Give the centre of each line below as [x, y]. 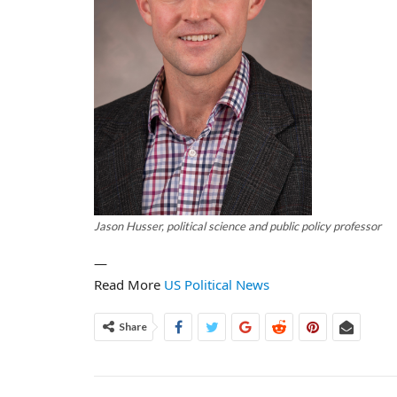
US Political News [217, 284]
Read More [129, 284]
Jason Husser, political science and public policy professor [237, 226]
